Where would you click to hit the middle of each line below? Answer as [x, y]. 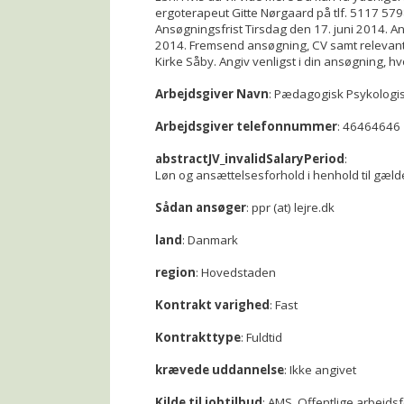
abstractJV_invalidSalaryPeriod [250, 159]
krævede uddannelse [220, 370]
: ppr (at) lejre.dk [290, 207]
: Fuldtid [262, 337]
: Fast [284, 305]
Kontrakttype [198, 337]
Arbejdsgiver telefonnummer [246, 126]
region [175, 272]
